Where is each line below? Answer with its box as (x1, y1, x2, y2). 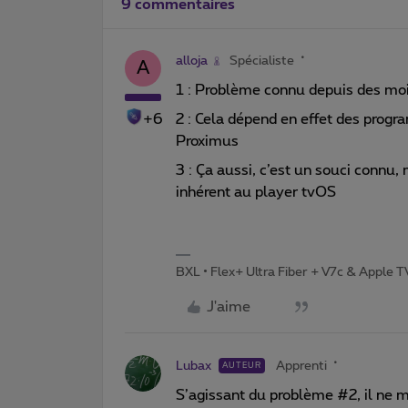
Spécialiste (229, 54, 294, 67)
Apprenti (276, 359, 327, 372)
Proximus (176, 133, 239, 148)
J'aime (207, 299, 250, 314)
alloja (176, 54, 208, 67)
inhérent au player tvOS (176, 184, 336, 199)
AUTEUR (222, 361, 261, 370)
